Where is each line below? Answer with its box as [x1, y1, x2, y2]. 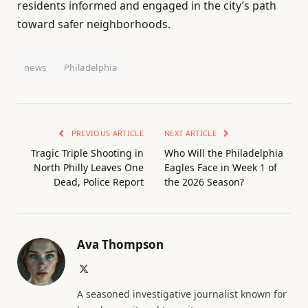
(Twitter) [88, 277, 123, 287]
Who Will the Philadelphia [164, 146, 283, 160]
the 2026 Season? [164, 175, 244, 189]
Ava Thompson [77, 236, 164, 253]
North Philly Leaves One [34, 161, 144, 175]
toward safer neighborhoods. [17, 16, 170, 32]
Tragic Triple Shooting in [31, 146, 144, 160]
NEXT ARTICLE [164, 128, 219, 139]
